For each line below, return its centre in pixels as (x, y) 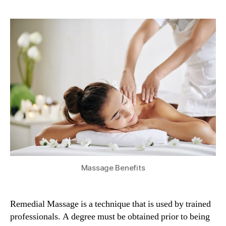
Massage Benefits (113, 167)
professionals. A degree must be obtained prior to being (110, 216)
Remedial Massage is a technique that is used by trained (110, 204)
